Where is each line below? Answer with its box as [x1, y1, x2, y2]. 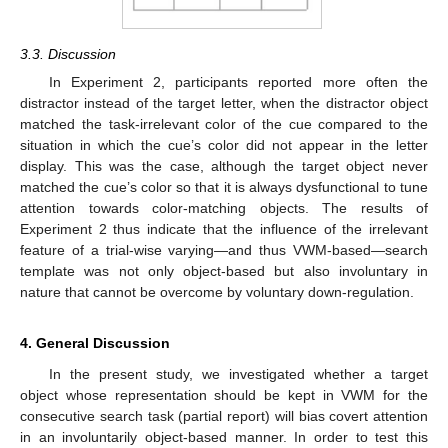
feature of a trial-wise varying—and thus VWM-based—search [20, 241, 428, 258]
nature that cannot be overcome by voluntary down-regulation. [20, 283, 414, 300]
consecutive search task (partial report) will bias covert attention [20, 407, 428, 424]
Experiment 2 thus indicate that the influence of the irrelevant [20, 220, 428, 237]
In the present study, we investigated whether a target [48, 365, 428, 382]
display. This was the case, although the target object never [20, 157, 428, 174]
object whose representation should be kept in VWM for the [20, 386, 428, 403]
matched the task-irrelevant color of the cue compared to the [20, 115, 428, 132]
